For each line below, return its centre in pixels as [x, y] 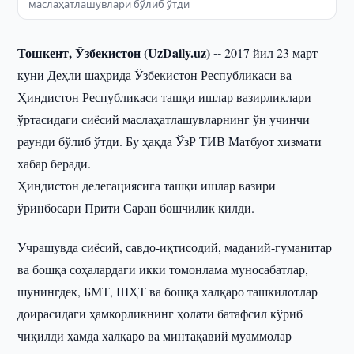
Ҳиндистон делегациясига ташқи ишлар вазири [147, 185]
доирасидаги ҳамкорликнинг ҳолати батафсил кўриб [160, 313]
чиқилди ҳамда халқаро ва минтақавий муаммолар [155, 335]
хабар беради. [55, 163]
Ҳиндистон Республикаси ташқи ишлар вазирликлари [165, 97]
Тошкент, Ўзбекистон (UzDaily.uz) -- [120, 53]
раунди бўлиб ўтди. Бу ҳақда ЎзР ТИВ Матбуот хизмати [170, 141]
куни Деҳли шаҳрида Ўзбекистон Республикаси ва [155, 75]
